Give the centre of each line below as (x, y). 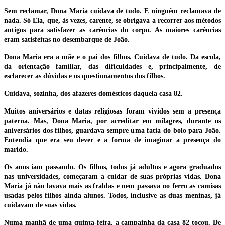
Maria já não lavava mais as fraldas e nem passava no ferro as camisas (113, 186)
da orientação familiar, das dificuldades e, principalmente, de (113, 67)
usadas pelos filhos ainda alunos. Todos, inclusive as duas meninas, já (113, 196)
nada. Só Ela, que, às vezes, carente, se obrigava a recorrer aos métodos (113, 21)
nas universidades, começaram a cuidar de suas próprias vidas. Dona (113, 177)
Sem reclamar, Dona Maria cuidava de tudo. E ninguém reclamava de (113, 11)
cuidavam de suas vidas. (40, 205)
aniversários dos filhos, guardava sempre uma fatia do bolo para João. (113, 131)
